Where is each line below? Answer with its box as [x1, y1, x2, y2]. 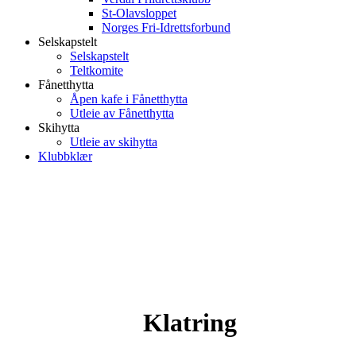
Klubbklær [38, 149, 92, 163]
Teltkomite [70, 64, 123, 77]
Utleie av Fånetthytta [70, 106, 174, 120]
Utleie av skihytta [70, 135, 157, 149]
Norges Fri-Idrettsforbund [102, 21, 230, 34]
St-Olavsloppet [102, 6, 176, 20]
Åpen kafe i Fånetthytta [70, 92, 188, 106]
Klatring [143, 308, 237, 337]
